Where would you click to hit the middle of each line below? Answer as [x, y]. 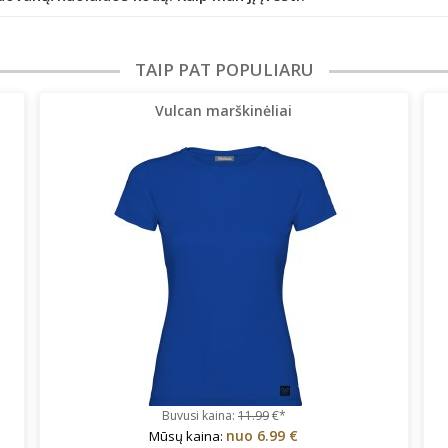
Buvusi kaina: [199, 415]
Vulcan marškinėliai [224, 110]
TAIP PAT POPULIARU [224, 69]
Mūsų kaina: [188, 435]
